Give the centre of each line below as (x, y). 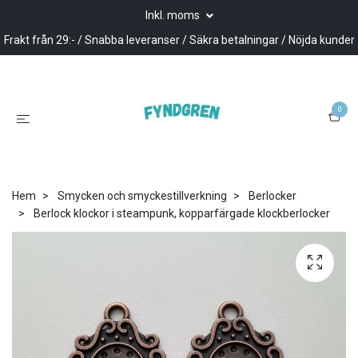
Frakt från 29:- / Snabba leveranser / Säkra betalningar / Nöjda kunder (179, 40)
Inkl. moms (173, 15)
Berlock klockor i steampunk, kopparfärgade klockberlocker (181, 213)
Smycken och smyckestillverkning (142, 195)
